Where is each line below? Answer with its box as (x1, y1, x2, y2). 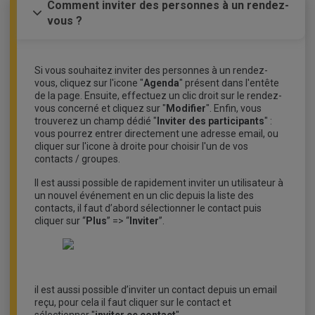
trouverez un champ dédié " (34, 115, 157, 127)
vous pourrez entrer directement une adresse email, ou (34, 128, 278, 139)
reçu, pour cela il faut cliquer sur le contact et (34, 297, 231, 308)
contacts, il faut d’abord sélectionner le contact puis (34, 202, 262, 214)
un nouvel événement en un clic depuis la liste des (34, 190, 254, 201)
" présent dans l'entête (179, 77, 279, 89)
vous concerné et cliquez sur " (34, 103, 166, 114)
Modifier (166, 103, 206, 114)
